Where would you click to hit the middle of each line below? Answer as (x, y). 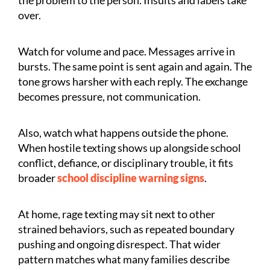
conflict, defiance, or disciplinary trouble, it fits (126, 162)
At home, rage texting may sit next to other (117, 214)
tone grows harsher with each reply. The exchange (133, 81)
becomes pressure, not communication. (109, 96)
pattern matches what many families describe (124, 259)
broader (37, 177)
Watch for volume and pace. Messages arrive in (127, 51)
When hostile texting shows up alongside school (130, 147)
